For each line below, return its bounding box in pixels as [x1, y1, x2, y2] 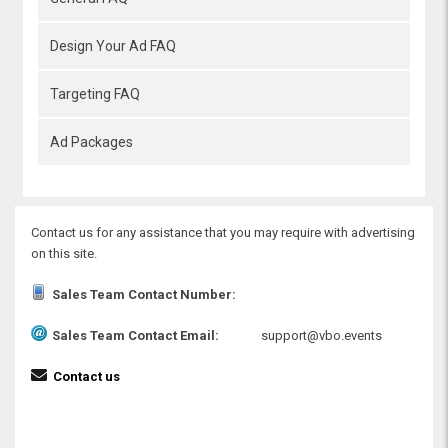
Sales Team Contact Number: [52, 286, 236, 302]
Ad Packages [50, 134, 134, 151]
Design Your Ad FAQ [50, 38, 177, 55]
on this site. [31, 245, 97, 261]
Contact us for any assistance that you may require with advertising [31, 224, 415, 240]
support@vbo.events [261, 327, 382, 343]
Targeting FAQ [50, 86, 141, 103]
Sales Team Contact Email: [52, 327, 219, 343]
